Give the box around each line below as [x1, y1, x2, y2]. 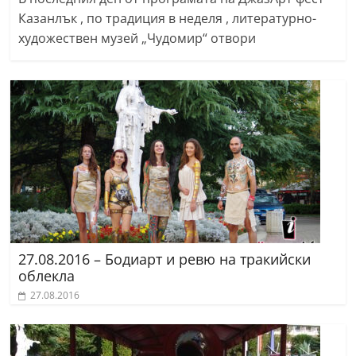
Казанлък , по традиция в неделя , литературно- [18, 10, 317, 28]
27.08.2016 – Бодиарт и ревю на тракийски [18, 250, 311, 269]
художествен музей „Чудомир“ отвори [18, 29, 257, 48]
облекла [18, 266, 75, 286]
